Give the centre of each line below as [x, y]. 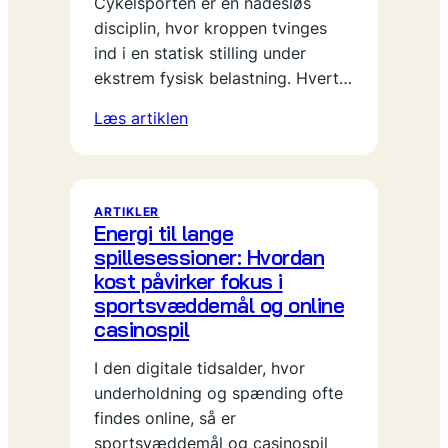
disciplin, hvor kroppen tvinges [210, 28]
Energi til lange [163, 232]
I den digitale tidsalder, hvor [199, 368]
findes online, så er [165, 418]
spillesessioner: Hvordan [209, 256]
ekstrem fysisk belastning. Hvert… [223, 78]
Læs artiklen [141, 118]
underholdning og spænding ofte [218, 393]
